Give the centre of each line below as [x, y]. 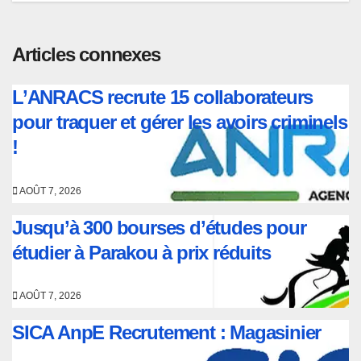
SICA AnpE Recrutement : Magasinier [167, 333]
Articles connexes [86, 54]
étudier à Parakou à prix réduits [141, 252]
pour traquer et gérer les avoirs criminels [180, 122]
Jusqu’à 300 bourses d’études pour [159, 227]
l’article [75, 23]
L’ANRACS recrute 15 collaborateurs [163, 98]
